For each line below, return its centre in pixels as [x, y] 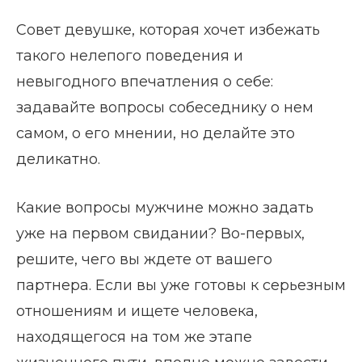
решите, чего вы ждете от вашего [144, 259]
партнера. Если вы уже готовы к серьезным [181, 285]
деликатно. [58, 159]
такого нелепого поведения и [130, 55]
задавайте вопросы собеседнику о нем [165, 107]
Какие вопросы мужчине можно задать [165, 207]
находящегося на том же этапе [134, 337]
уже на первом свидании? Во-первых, [160, 233]
